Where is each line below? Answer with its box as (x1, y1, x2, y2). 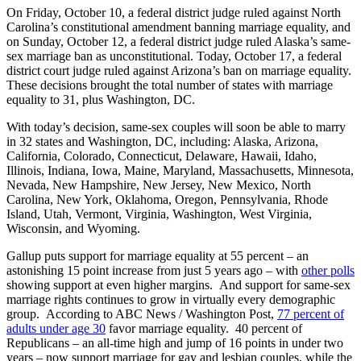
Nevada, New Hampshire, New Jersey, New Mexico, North (6, 177, 311, 192)
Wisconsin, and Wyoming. (6, 221, 140, 235)
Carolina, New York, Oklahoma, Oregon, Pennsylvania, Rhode (6, 192, 328, 206)
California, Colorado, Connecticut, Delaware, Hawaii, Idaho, (6, 148, 317, 163)
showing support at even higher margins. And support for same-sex (6, 277, 351, 292)
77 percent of (277, 306, 344, 321)
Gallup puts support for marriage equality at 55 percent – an (6, 248, 309, 263)
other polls (301, 263, 355, 277)
